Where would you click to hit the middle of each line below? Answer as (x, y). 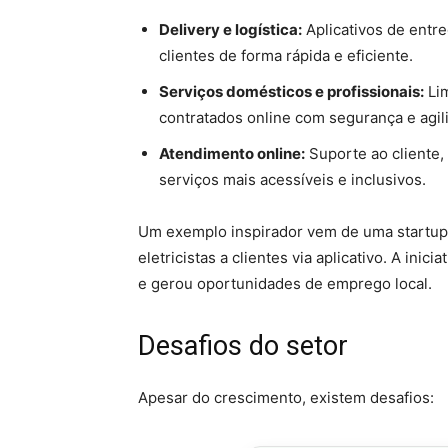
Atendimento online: (232, 154)
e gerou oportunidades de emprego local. (285, 284)
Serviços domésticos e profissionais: (291, 92)
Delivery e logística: (230, 30)
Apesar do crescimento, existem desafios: (286, 398)
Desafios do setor (243, 346)
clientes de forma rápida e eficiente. (286, 56)
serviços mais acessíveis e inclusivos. (292, 180)
